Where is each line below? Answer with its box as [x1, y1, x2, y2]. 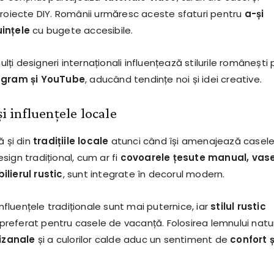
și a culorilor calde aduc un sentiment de [35, 233, 231, 246]
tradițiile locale [32, 135, 109, 148]
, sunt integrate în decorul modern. [62, 168, 225, 181]
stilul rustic [210, 200, 266, 213]
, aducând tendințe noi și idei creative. [84, 73, 262, 86]
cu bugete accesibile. [29, 24, 133, 37]
